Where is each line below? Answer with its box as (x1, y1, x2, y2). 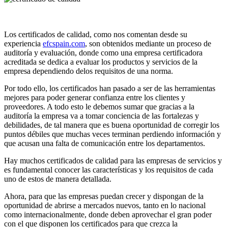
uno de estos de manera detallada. (4, 174, 111, 183)
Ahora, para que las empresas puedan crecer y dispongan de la (4, 191, 204, 201)
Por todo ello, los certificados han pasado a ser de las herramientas (4, 83, 215, 93)
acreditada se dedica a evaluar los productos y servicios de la (4, 57, 197, 66)
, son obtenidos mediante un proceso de (85, 39, 211, 48)
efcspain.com (43, 39, 85, 48)
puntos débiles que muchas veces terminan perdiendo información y (4, 129, 221, 138)
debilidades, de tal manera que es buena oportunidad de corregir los (4, 120, 219, 129)
